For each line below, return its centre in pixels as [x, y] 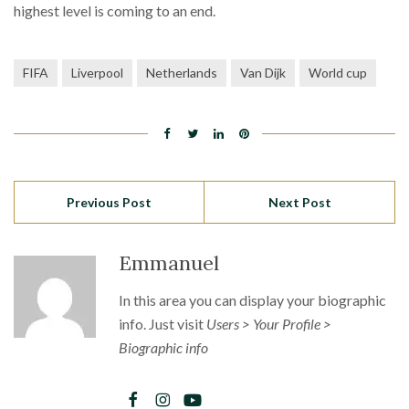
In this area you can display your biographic [252, 299]
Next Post [299, 202]
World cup [338, 72]
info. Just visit [163, 323]
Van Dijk [263, 72]
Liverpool [97, 72]
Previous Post [109, 202]
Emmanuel [169, 262]
